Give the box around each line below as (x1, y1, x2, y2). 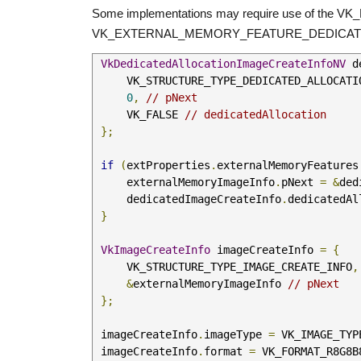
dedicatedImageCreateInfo (127, 193, 281, 205)
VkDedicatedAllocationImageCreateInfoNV (101, 57, 346, 70)
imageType (204, 328, 268, 341)
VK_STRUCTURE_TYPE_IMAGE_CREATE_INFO (127, 260, 352, 273)
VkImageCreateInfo (101, 243, 210, 256)
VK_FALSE (127, 108, 185, 121)
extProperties (127, 159, 210, 172)
